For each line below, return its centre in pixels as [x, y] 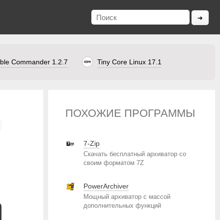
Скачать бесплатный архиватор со [135, 154]
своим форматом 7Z [114, 163]
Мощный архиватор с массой [127, 197]
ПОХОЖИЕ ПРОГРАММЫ [130, 113]
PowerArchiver [106, 186]
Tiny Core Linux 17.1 [129, 62]
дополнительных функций [122, 206]
